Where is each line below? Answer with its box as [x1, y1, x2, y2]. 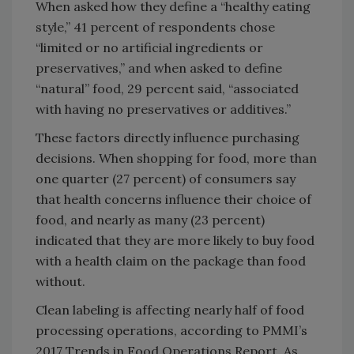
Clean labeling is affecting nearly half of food [36, 301, 304, 318]
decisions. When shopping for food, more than [36, 149, 317, 166]
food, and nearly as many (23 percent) [36, 211, 265, 228]
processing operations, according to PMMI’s [36, 322, 307, 338]
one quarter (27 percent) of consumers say [36, 170, 296, 186]
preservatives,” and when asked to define [36, 59, 282, 76]
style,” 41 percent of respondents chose [36, 18, 275, 35]
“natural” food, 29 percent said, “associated [36, 80, 299, 96]
